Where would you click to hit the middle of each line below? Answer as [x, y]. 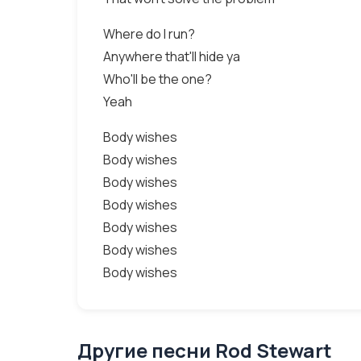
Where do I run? [149, 34]
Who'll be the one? [158, 79]
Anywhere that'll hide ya [172, 56]
